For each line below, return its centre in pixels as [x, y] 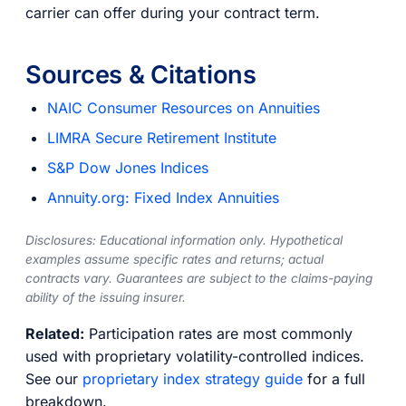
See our [54, 379]
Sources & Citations [141, 74]
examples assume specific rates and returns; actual [174, 260]
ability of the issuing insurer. [106, 298]
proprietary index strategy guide [193, 379]
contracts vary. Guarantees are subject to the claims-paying [199, 279]
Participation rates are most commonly [218, 334]
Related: [55, 334]
